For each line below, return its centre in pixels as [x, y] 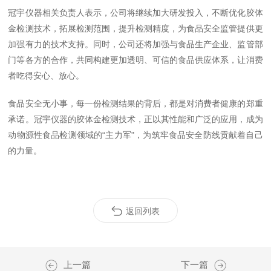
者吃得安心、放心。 [46, 76]
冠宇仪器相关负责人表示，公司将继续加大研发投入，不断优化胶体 [135, 13]
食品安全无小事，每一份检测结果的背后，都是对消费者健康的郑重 [135, 103]
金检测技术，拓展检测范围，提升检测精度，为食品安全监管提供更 [135, 28]
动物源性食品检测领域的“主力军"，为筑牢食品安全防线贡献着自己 [135, 135]
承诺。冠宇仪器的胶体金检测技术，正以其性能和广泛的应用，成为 [135, 119]
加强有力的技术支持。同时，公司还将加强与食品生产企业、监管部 [135, 44]
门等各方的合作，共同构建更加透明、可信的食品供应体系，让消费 [135, 60]
